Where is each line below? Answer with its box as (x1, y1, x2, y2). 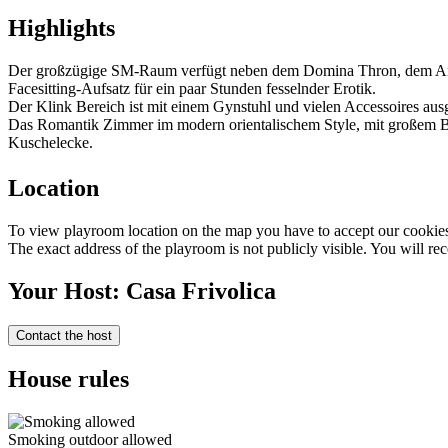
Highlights (8, 15, 115, 42)
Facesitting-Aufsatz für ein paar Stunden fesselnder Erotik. (8, 80, 376, 98)
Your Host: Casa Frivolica (8, 277, 276, 304)
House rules (8, 365, 129, 392)
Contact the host (16, 327, 112, 343)
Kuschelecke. (8, 134, 93, 152)
